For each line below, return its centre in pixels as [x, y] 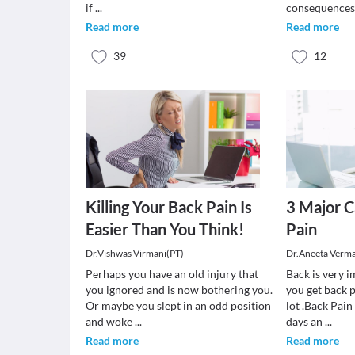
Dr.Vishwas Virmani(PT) [135, 253]
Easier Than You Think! [165, 229]
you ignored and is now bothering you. [179, 290]
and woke [110, 321]
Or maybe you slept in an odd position [178, 305]
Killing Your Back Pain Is [169, 207]
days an [306, 321]
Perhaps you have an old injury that [172, 274]
